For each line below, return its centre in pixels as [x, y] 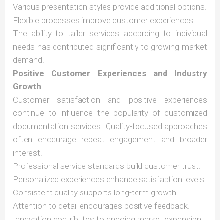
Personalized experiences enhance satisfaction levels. [110, 179]
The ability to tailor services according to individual [110, 33]
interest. [27, 153]
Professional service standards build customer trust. [107, 166]
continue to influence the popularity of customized [110, 113]
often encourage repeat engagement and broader [110, 139]
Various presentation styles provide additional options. [110, 7]
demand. [28, 60]
